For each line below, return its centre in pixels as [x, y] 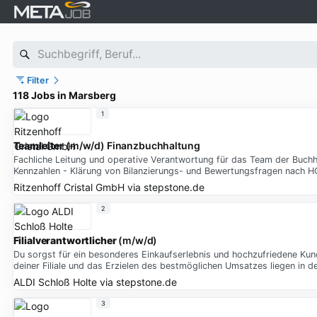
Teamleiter [39, 146]
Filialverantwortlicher [65, 241]
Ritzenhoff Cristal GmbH [69, 187]
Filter [38, 80]
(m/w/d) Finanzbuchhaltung [132, 146]
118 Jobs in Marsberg [64, 95]
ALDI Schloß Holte [55, 282]
